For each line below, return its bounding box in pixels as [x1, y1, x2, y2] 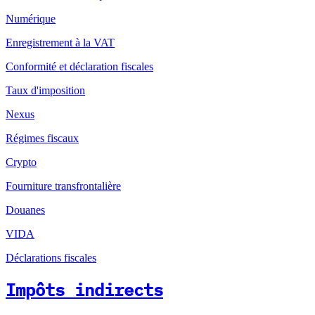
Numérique [6, 13, 56, 25]
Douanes [6, 204, 45, 217]
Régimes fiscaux [6, 132, 79, 145]
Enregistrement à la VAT [6, 37, 115, 49]
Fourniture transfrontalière [6, 180, 121, 193]
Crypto [6, 156, 37, 169]
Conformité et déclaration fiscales [6, 60, 153, 73]
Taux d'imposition [6, 84, 85, 97]
